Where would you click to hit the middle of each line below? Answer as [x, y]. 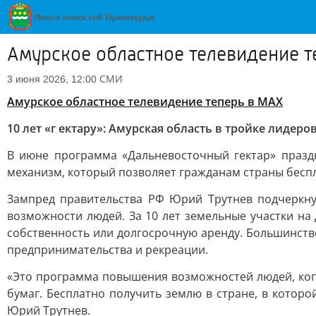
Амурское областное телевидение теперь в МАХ [145, 102]
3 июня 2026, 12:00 [52, 79]
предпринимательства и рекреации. [108, 250]
